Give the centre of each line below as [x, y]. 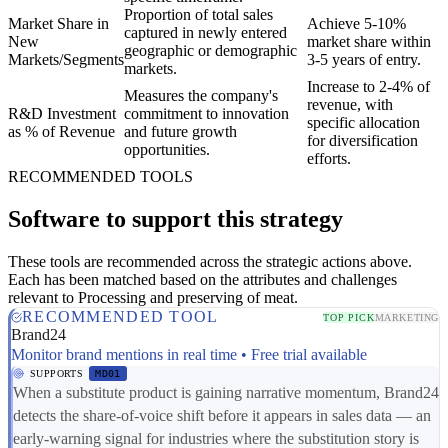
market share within [369, 42]
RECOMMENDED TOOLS [100, 177]
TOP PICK [349, 317]
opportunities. [167, 150]
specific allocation [363, 123]
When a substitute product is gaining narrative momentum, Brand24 [226, 393]
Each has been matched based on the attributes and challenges [202, 280]
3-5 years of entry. [364, 60]
